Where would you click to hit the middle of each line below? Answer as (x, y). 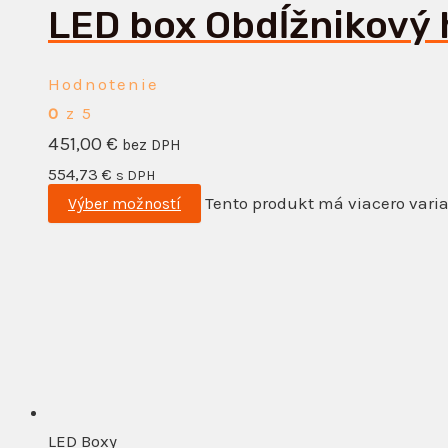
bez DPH (151, 144)
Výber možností (124, 203)
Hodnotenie (103, 83)
